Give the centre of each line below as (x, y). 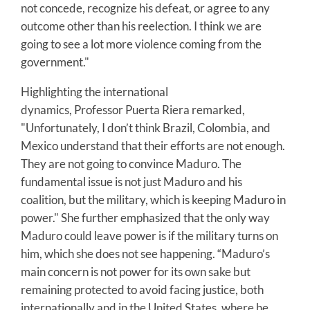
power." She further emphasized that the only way (145, 217)
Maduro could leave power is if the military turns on (149, 235)
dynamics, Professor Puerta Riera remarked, (133, 109)
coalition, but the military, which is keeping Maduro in (153, 199)
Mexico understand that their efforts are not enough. (153, 145)
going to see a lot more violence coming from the (141, 44)
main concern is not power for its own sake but (136, 271)
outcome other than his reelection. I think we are (141, 26)
